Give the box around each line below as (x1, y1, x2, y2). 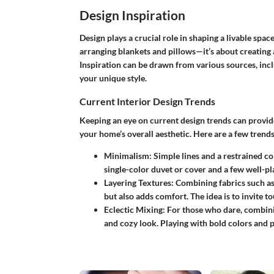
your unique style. (79, 73, 147, 84)
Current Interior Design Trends (79, 95, 215, 108)
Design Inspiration (79, 7, 185, 23)
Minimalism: (103, 150, 152, 161)
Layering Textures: (103, 177, 174, 188)
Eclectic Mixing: (103, 204, 165, 215)
